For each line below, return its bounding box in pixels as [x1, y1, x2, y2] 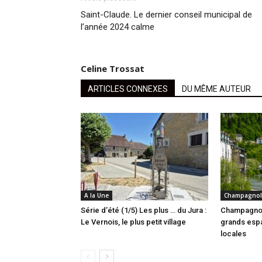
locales [220, 229, 246, 239]
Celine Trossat [81, 63, 144, 75]
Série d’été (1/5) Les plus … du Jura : [81, 206, 206, 215]
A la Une [84, 191, 109, 200]
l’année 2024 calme [81, 22, 154, 33]
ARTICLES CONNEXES [88, 84, 168, 94]
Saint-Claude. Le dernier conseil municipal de [81, 9, 252, 20]
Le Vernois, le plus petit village [81, 218, 186, 227]
